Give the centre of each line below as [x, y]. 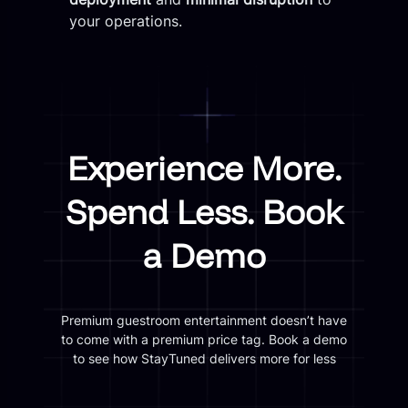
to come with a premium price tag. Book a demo [204, 340]
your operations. [126, 20]
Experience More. [204, 168]
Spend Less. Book [204, 212]
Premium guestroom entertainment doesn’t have [204, 321]
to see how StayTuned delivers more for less [204, 359]
